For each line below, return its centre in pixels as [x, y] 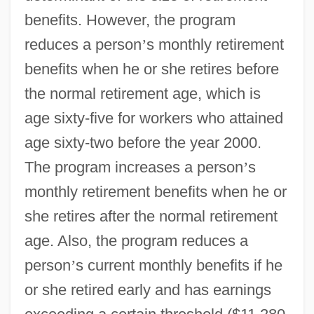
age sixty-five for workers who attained [153, 118]
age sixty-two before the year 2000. [143, 142]
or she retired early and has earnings [148, 289]
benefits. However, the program [130, 20]
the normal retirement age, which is [142, 93]
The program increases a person [134, 167]
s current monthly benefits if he [179, 265]
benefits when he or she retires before [151, 69]
